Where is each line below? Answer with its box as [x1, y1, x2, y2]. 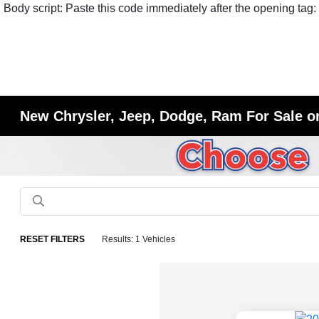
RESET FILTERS [20, 234, 85, 244]
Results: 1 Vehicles [102, 234, 176, 244]
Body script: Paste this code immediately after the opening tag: [4, 2, 316, 14]
